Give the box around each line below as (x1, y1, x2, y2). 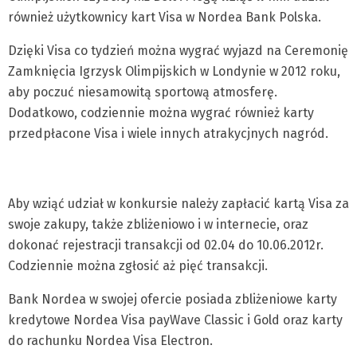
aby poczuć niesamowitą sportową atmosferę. (8, 84, 277, 100)
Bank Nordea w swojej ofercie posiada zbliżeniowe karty (8, 292, 337, 307)
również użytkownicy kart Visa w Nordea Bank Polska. (8, 10, 321, 25)
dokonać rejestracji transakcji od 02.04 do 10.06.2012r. (8, 237, 324, 253)
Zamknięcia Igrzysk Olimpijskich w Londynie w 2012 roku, (8, 64, 340, 79)
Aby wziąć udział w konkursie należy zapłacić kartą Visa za (8, 196, 349, 211)
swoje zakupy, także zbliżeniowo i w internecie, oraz (8, 217, 308, 232)
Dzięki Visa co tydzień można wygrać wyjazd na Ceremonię (8, 43, 348, 58)
